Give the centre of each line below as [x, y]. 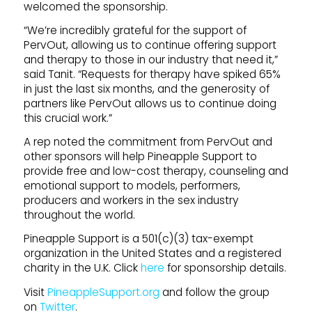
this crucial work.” [68, 118]
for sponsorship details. [225, 268]
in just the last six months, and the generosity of [146, 88]
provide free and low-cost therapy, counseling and [156, 171]
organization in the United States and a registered [152, 253]
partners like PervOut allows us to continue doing [150, 103]
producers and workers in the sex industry [131, 201]
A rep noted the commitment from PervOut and [148, 142]
